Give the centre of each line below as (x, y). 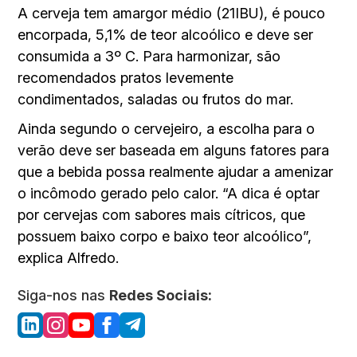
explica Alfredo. (69, 258)
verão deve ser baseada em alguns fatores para (174, 151)
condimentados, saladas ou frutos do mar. (156, 100)
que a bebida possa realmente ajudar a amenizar (176, 172)
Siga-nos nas (64, 296)
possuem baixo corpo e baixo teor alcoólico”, (165, 237)
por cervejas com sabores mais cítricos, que (162, 215)
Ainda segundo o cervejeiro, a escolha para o (167, 129)
